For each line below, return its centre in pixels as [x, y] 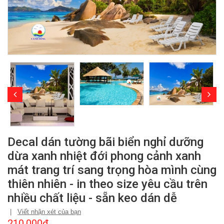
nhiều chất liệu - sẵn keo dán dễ [92, 198]
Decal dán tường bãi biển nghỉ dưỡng [105, 142]
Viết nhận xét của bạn [49, 211]
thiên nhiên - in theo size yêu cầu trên [107, 184]
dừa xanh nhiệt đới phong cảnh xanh [104, 156]
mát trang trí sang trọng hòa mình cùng [112, 170]
